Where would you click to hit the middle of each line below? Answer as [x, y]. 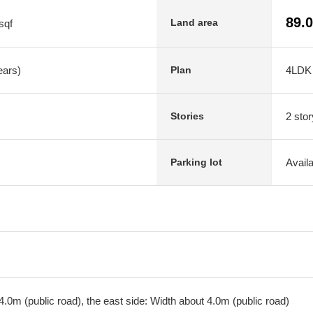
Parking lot [196, 162]
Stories [187, 116]
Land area [194, 22]
